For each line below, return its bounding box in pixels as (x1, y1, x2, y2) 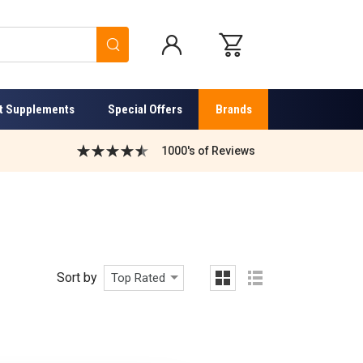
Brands (215, 101, 252, 117)
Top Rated (110, 270, 165, 285)
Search (122, 32, 182, 55)
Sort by (56, 269, 97, 285)
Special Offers (107, 101, 182, 117)
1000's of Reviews (160, 143, 255, 157)
